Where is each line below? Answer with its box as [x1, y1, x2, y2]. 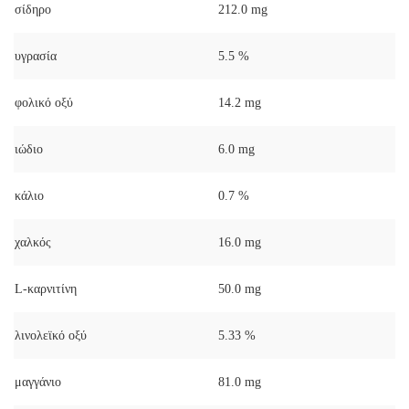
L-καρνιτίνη [15, 281, 77, 296]
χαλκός [15, 235, 51, 249]
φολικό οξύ [15, 95, 73, 110]
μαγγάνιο [15, 374, 61, 389]
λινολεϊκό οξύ [15, 328, 87, 342]
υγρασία [15, 48, 57, 63]
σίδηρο [15, 2, 51, 16]
